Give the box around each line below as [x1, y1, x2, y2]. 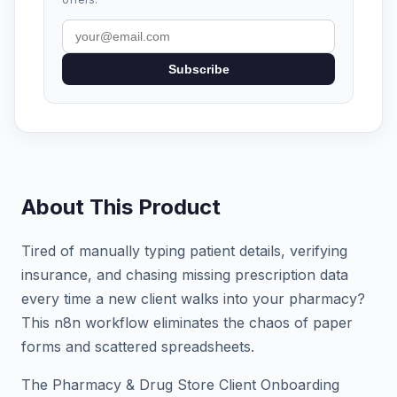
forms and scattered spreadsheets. [21, 338, 254, 355]
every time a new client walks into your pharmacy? [21, 290, 365, 307]
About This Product [21, 194, 221, 220]
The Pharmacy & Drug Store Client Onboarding [21, 376, 339, 393]
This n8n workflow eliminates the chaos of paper [21, 314, 353, 331]
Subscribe [167, 62, 230, 76]
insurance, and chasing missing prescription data [21, 266, 348, 284]
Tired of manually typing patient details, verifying [21, 242, 347, 260]
